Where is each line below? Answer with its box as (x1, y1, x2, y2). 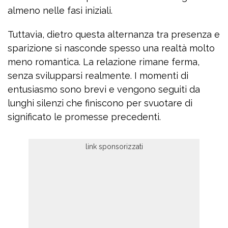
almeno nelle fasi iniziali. (8, 5, 112, 16)
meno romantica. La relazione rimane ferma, (8, 56, 199, 68)
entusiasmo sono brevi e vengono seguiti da (8, 84, 200, 95)
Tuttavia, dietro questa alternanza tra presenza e (8, 29, 220, 40)
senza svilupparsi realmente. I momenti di (8, 70, 188, 81)
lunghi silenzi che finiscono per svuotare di (8, 98, 192, 109)
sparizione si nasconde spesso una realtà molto (8, 43, 215, 54)
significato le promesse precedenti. (8, 111, 161, 123)
